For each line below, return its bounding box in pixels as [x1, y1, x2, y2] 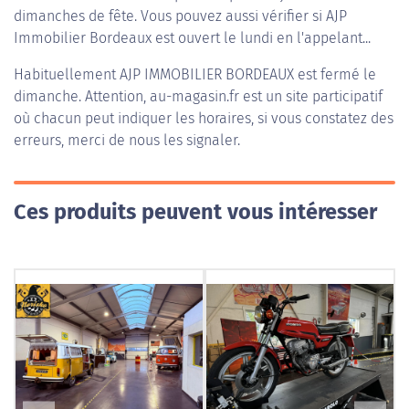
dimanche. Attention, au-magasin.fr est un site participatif [14, 88, 383, 105]
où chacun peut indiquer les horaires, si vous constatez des [14, 110, 393, 127]
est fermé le [294, 66, 376, 83]
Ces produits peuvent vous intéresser [14, 199, 377, 225]
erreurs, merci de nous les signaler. [14, 131, 240, 149]
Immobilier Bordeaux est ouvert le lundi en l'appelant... [14, 29, 371, 47]
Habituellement [14, 66, 120, 83]
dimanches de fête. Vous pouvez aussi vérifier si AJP [14, 7, 347, 25]
